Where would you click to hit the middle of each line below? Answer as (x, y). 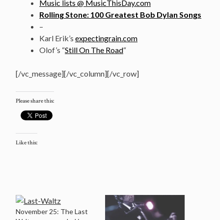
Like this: (27, 142)
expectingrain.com (106, 38)
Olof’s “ (52, 50)
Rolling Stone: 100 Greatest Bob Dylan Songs (120, 14)
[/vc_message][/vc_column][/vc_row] (77, 73)
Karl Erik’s (57, 38)
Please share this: (35, 101)
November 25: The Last (52, 211)
